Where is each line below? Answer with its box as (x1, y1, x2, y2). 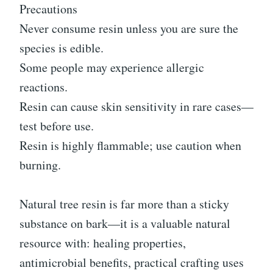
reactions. (19, 79, 68, 96)
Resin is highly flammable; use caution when (19, 137, 241, 154)
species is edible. (19, 40, 104, 57)
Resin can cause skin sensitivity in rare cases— (19, 98, 253, 115)
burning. (19, 157, 61, 174)
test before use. (19, 118, 94, 135)
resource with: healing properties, (19, 235, 186, 252)
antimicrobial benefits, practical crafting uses (19, 254, 244, 271)
